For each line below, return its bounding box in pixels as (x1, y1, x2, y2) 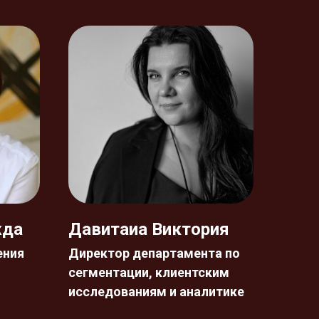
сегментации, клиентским (68, 265, 229, 280)
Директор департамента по (68, 246, 240, 261)
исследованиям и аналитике (68, 284, 244, 299)
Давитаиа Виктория (68, 219, 229, 239)
